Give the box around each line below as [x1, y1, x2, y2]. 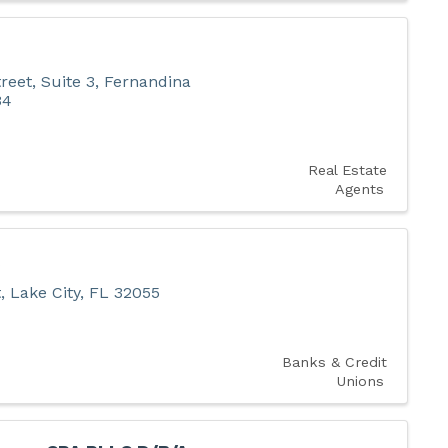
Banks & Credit [281, 353, 387, 370]
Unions [335, 372, 384, 389]
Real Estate [307, 161, 387, 178]
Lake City [9, 282, 80, 302]
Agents [334, 180, 384, 197]
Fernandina [103, 71, 191, 91]
